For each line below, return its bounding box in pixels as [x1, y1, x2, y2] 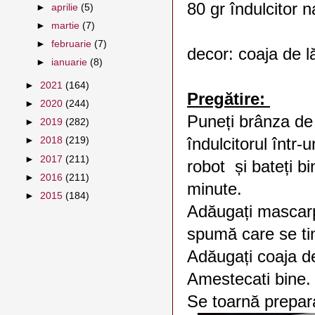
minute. [187, 179, 247, 198]
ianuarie [51, 57, 91, 68]
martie [51, 20, 83, 31]
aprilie [51, 1, 82, 13]
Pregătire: [187, 89, 270, 108]
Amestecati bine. [187, 269, 311, 288]
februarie [51, 39, 95, 49]
